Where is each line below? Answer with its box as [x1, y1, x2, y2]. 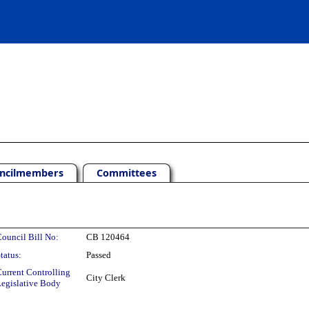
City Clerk [86, 272, 126, 283]
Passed [86, 250, 111, 260]
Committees [97, 166, 157, 179]
